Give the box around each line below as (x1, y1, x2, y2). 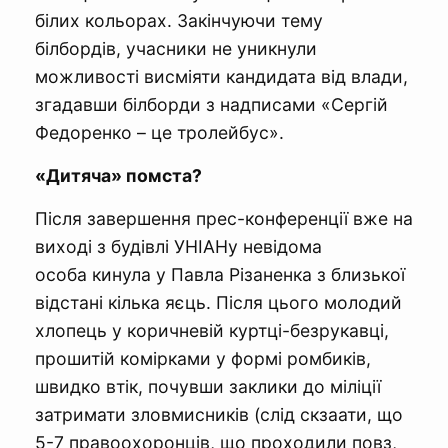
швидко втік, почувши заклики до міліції (35, 376, 381, 397)
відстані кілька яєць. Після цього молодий (35, 292, 402, 313)
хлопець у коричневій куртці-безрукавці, (35, 320, 389, 341)
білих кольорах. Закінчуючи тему (35, 10, 323, 31)
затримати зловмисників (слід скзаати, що (35, 404, 403, 425)
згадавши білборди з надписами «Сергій (35, 94, 388, 115)
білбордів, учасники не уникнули (35, 38, 317, 59)
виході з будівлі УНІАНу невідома (35, 236, 322, 257)
